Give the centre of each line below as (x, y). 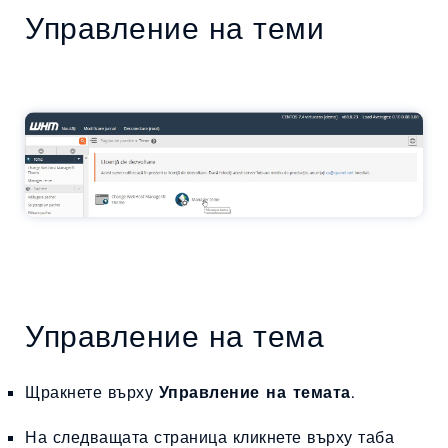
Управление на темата (254, 392)
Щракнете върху (92, 392)
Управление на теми (174, 28)
